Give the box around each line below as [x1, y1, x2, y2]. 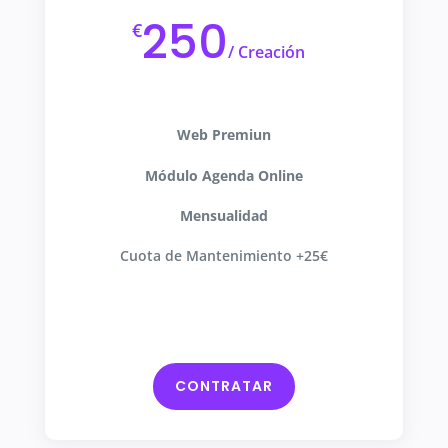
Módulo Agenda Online [144, 165, 303, 185]
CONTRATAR [174, 375, 273, 396]
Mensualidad [179, 206, 268, 226]
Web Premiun [176, 125, 271, 145]
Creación [234, 41, 306, 64]
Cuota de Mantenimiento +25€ [119, 246, 328, 266]
